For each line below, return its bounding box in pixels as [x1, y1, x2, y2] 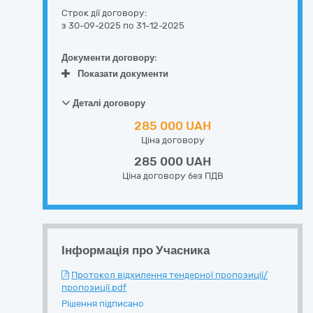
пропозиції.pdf [61, 282, 126, 293]
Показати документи [78, 68, 168, 79]
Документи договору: [61, 52, 157, 63]
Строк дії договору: [61, 8, 147, 18]
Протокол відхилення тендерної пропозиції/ [71, 270, 268, 280]
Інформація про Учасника [61, 243, 210, 257]
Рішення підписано [61, 298, 144, 309]
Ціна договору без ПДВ [122, 170, 224, 181]
